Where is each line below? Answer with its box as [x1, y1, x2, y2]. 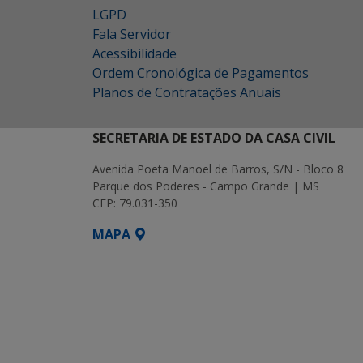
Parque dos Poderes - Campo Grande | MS [92, 178, 319, 194]
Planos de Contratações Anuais [92, 83, 281, 101]
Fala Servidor [92, 25, 171, 43]
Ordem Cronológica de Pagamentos [92, 64, 309, 82]
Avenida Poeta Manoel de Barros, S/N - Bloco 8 [92, 161, 344, 177]
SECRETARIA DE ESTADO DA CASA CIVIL [92, 129, 335, 147]
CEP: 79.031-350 [92, 195, 177, 211]
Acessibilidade [92, 45, 177, 62]
